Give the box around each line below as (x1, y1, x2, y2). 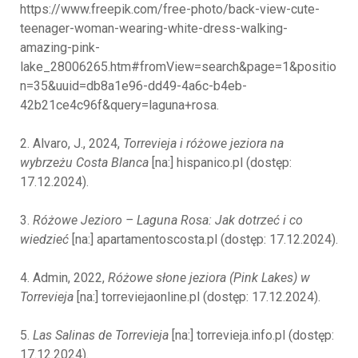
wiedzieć (20, 232, 72, 248)
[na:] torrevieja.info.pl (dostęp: (172, 328, 334, 344)
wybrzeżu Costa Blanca (20, 155, 149, 171)
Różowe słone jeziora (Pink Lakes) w (108, 270, 310, 286)
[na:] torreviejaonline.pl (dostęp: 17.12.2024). (74, 289, 320, 305)
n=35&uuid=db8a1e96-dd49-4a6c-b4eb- (20, 78, 247, 94)
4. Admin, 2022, (20, 270, 108, 286)
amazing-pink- (20, 40, 100, 56)
